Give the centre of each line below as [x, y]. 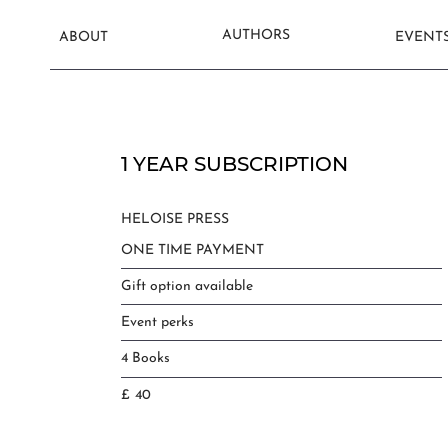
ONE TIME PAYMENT [192, 251]
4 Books [145, 359]
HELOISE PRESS [174, 219]
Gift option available [186, 287]
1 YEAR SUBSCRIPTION [234, 164]
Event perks [157, 323]
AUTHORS [256, 36]
